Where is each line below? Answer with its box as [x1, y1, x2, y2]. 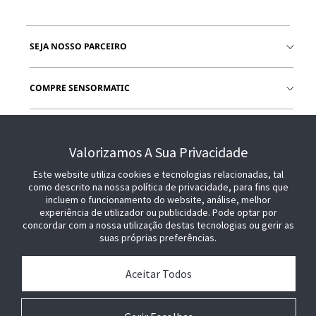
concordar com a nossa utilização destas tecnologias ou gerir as [22, 219, 294, 231]
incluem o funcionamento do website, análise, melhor [45, 193, 271, 206]
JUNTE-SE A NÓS [30, 123, 97, 135]
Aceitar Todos [126, 267, 192, 281]
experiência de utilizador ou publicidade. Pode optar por [39, 206, 277, 219]
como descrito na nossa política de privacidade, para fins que [28, 181, 288, 193]
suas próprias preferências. [99, 231, 217, 244]
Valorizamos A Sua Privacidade [68, 143, 248, 161]
